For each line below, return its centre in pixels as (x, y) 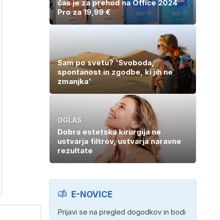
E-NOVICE (92, 194)
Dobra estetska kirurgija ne (109, 132)
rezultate (75, 150)
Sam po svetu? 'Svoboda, (106, 62)
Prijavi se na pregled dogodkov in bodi (122, 212)
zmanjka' (74, 81)
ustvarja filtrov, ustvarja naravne (119, 141)
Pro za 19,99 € (84, 12)
